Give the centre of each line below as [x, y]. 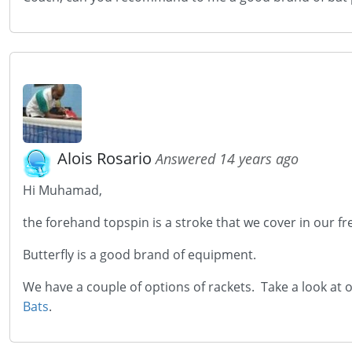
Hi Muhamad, [62, 190]
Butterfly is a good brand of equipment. [139, 255]
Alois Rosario [106, 158]
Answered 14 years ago [227, 159]
